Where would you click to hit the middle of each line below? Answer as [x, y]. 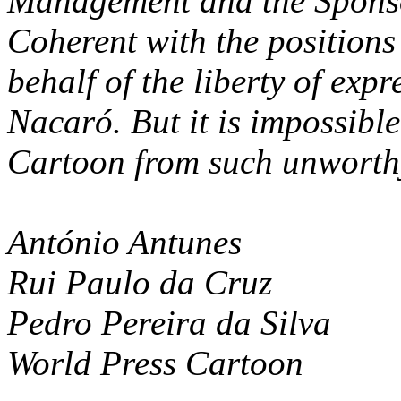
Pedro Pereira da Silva [169, 323]
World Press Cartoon [155, 363]
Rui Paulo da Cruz [140, 283]
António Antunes [124, 243]
